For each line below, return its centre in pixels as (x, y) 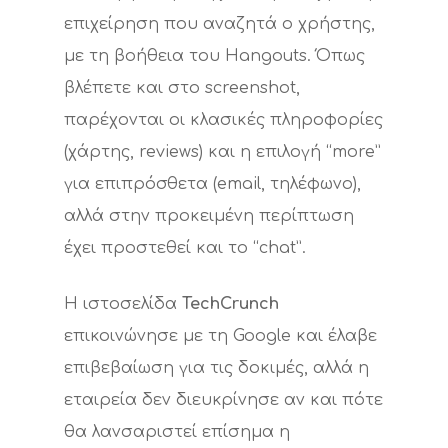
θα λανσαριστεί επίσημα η (177, 432)
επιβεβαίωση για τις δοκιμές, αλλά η (216, 368)
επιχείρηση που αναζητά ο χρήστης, (219, 24)
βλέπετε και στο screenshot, (182, 88)
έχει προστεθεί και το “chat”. (185, 248)
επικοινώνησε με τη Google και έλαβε (220, 336)
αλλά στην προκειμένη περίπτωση (209, 216)
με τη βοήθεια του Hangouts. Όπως (214, 56)
